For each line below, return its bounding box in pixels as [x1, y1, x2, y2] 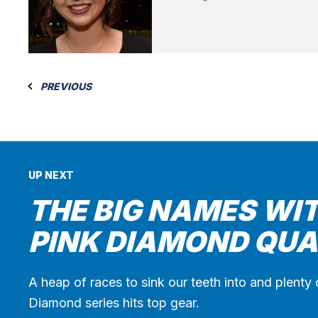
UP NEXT [28, 168, 74, 181]
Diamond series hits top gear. [28, 295, 199, 310]
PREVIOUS [38, 79, 92, 92]
